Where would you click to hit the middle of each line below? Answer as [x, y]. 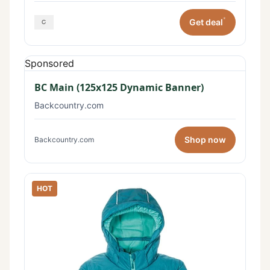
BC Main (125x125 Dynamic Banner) [119, 87]
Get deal [206, 22]
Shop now [205, 140]
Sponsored [49, 63]
